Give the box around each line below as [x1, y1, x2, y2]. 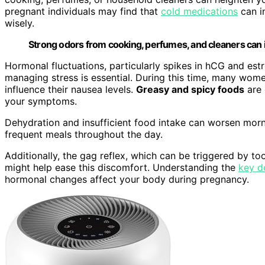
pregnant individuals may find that [5, 5, 161, 18]
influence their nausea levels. [5, 83, 136, 96]
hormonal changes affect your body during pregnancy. [5, 173, 249, 186]
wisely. [5, 17, 34, 30]
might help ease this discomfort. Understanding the [5, 161, 238, 174]
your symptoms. [5, 95, 77, 108]
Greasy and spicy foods [136, 83, 244, 96]
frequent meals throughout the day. [5, 128, 163, 141]
